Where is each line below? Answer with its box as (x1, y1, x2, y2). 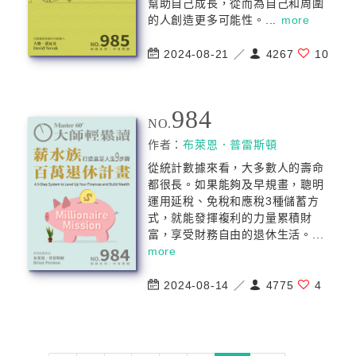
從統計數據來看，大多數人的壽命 (147, 161, 324, 174)
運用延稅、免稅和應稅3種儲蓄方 (147, 195, 319, 207)
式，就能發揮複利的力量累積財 (147, 211, 313, 224)
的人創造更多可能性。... (147, 14, 281, 26)
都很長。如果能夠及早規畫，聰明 (147, 178, 324, 191)
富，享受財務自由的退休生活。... (147, 228, 324, 241)
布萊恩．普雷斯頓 (183, 138, 277, 151)
